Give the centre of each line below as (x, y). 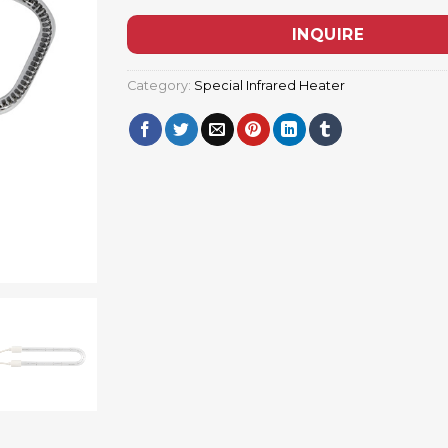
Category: (160, 85)
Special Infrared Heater (269, 85)
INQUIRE (328, 35)
